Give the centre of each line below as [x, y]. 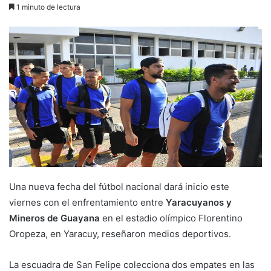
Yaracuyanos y [199, 203]
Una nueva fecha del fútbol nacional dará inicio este [119, 187]
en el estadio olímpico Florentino [172, 218]
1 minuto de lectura [47, 7]
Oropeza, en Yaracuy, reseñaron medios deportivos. [120, 234]
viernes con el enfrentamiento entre [87, 203]
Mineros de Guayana [56, 218]
